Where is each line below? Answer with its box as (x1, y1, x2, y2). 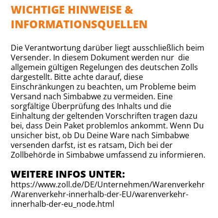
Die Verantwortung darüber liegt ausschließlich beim (11, 42, 205, 53)
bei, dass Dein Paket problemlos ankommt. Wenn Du (11, 120, 204, 131)
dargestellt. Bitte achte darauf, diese (11, 72, 144, 82)
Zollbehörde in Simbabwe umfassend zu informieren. (11, 149, 206, 160)
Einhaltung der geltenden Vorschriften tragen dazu (11, 110, 198, 121)
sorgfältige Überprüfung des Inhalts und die (11, 101, 172, 111)
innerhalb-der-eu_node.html (11, 199, 115, 209)
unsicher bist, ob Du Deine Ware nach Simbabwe (11, 130, 190, 141)
